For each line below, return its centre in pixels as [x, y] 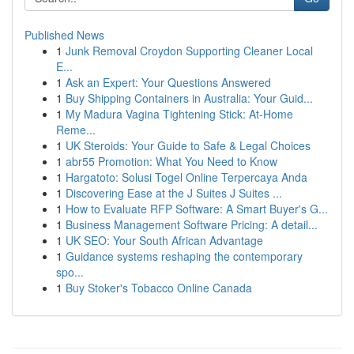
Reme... [76, 130]
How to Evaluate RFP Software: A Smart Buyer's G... [197, 209]
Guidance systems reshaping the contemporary [184, 256]
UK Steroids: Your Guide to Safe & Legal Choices [188, 145]
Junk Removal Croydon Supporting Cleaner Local [189, 51]
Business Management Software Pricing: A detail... [192, 224]
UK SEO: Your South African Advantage [164, 240]
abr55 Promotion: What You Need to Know [171, 161]
